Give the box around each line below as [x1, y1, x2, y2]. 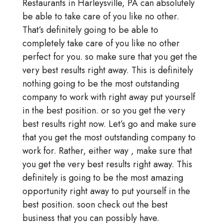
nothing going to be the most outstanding [22, 77, 179, 91]
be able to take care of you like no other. [22, 10, 179, 23]
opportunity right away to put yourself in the [22, 185, 190, 198]
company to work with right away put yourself [22, 91, 195, 104]
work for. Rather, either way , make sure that [22, 144, 192, 158]
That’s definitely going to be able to [22, 23, 158, 37]
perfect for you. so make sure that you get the [22, 50, 197, 64]
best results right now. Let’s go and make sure [22, 117, 196, 131]
